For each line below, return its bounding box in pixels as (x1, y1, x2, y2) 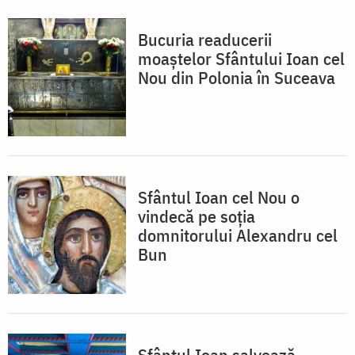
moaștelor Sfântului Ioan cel (138, 47, 345, 71)
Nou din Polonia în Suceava (138, 66, 335, 90)
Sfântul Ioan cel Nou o (138, 185, 300, 209)
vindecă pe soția (138, 204, 255, 228)
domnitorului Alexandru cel (138, 223, 338, 247)
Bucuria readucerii (138, 28, 272, 52)
